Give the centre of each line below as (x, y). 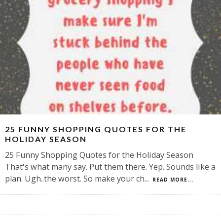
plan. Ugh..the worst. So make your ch (75, 179)
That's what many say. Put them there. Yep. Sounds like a (110, 167)
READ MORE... (173, 180)
